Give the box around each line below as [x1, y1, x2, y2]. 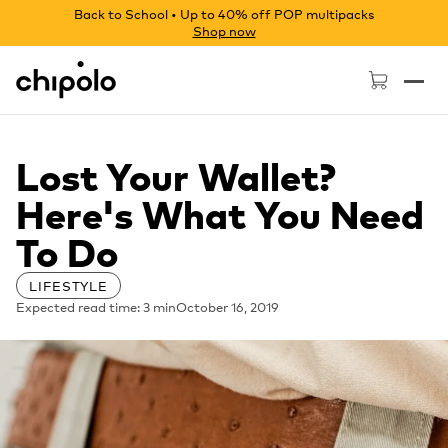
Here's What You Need [16, 190, 424, 239]
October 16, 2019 [176, 298, 279, 315]
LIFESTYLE [29, 277, 109, 294]
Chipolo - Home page [15, 59, 180, 81]
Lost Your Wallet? [16, 152, 336, 201]
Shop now [192, 22, 256, 39]
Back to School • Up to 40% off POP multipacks [74, 5, 374, 22]
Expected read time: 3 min [16, 298, 176, 315]
